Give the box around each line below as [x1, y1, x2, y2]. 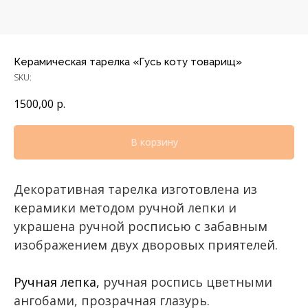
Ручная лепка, [14, 273, 103, 290]
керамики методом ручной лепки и [14, 199, 236, 216]
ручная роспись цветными [103, 273, 272, 290]
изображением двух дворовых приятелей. [14, 236, 278, 253]
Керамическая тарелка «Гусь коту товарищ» [14, 56, 242, 68]
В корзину [130, 135, 178, 149]
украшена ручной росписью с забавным [14, 217, 267, 234]
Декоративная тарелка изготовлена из [14, 180, 257, 197]
